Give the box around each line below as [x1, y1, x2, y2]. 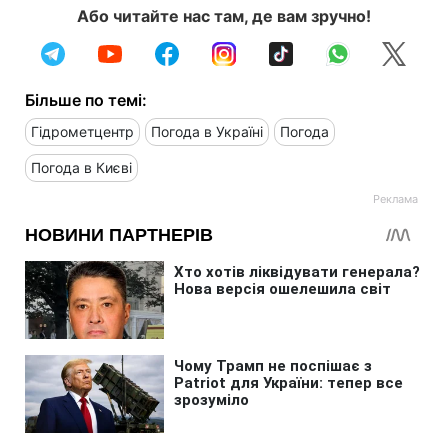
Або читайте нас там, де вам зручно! [77, 6, 371, 27]
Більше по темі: [25, 90, 147, 111]
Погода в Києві [31, 159, 132, 177]
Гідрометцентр [31, 123, 134, 141]
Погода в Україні [151, 123, 263, 141]
